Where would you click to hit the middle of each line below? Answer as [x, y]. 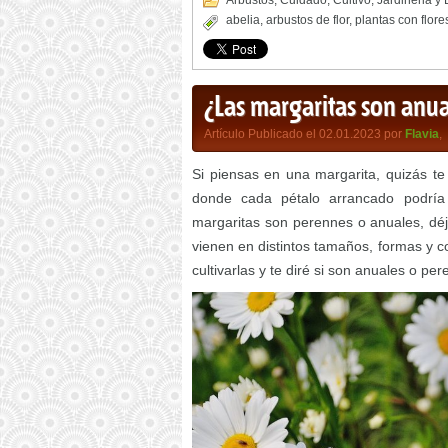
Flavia [422, 134]
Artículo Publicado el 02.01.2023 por [304, 134]
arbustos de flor [307, 20]
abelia [243, 20]
